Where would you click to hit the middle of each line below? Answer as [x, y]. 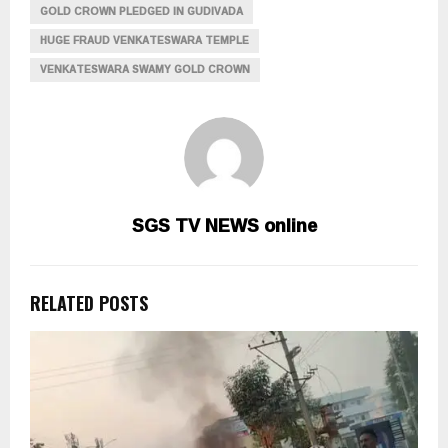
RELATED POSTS [89, 302]
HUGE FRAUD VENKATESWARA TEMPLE [144, 40]
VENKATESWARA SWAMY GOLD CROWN [145, 69]
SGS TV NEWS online [224, 224]
